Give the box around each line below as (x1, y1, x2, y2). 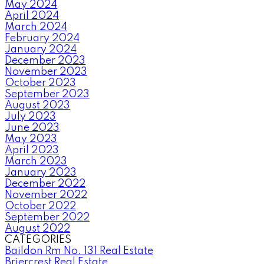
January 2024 (5, 44, 77, 55)
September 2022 (5, 212, 90, 223)
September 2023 (5, 88, 90, 100)
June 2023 (5, 122, 60, 133)
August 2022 (5, 223, 70, 234)
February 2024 (5, 32, 80, 44)
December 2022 (5, 178, 85, 189)
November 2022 (5, 189, 87, 200)
